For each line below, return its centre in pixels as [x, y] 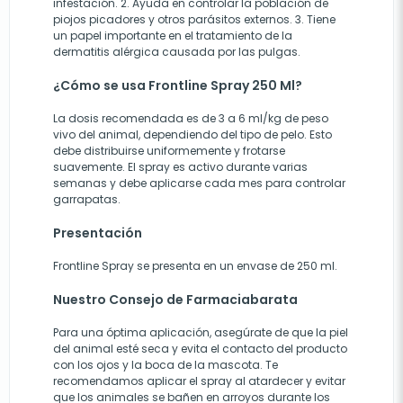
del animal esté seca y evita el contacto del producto [200, 349]
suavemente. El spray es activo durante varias [180, 167]
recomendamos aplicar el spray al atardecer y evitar [199, 381]
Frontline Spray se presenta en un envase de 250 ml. [195, 266]
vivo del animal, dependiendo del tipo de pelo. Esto [193, 134]
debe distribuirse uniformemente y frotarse [169, 151]
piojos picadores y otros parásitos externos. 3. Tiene [194, 19]
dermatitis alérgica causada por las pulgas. [177, 52]
